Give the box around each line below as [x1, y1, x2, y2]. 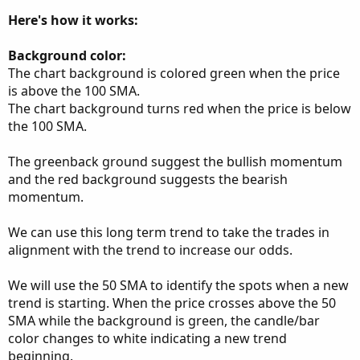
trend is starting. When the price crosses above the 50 [8, 294, 336, 312]
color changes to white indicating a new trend [8, 329, 287, 347]
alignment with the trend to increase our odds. [8, 241, 292, 259]
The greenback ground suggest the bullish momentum [8, 153, 342, 170]
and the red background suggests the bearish [8, 170, 288, 188]
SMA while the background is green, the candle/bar [8, 312, 320, 329]
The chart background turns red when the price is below [8, 100, 351, 117]
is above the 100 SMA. [8, 82, 140, 100]
